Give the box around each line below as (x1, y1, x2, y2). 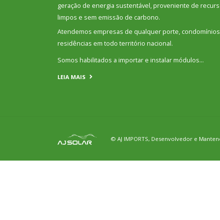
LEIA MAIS (57, 73, 85, 81)
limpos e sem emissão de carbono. (57, 13, 160, 22)
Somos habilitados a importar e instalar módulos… (57, 56, 204, 64)
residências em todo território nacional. (57, 39, 173, 48)
